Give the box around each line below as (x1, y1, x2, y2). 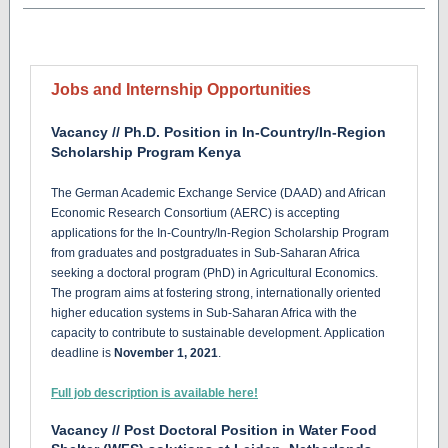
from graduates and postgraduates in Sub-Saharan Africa (51, 246, 360, 260)
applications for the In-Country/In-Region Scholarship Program (51, 226, 389, 240)
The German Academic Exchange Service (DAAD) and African (51, 186, 386, 200)
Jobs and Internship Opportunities (51, 81, 311, 98)
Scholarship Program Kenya (51, 144, 241, 160)
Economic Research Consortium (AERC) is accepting (51, 206, 340, 220)
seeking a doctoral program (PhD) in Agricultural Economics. (51, 266, 378, 280)
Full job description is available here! (51, 386, 258, 400)
